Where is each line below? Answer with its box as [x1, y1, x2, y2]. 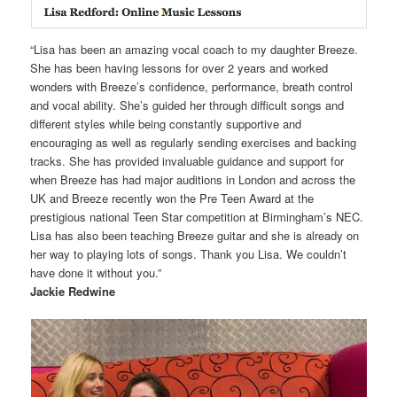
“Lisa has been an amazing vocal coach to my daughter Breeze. [30, 40, 359, 58]
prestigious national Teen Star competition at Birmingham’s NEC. [30, 207, 364, 225]
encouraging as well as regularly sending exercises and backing [30, 133, 357, 151]
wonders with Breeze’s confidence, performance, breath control [30, 77, 354, 95]
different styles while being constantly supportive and [30, 114, 302, 132]
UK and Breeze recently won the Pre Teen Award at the [30, 189, 315, 206]
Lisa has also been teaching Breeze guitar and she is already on [30, 226, 360, 244]
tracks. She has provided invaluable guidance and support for [30, 152, 345, 169]
